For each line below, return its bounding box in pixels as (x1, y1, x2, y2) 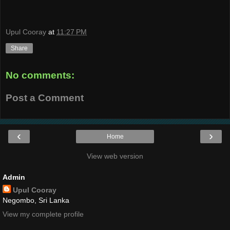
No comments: (6, 70, 74, 81)
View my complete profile (3, 210, 84, 219)
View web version (87, 152, 143, 161)
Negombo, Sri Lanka (3, 196, 69, 205)
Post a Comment (6, 92, 84, 103)
